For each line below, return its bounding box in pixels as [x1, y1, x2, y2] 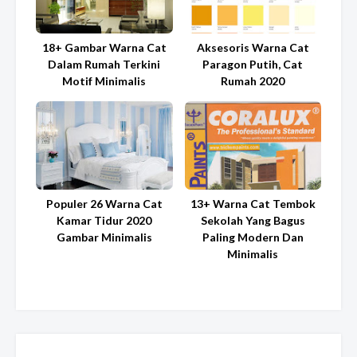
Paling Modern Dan [202, 229, 304, 244]
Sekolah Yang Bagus [200, 213, 305, 227]
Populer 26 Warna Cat [45, 196, 163, 210]
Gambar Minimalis [56, 229, 152, 244]
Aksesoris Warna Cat [196, 41, 309, 55]
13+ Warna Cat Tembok [190, 196, 316, 210]
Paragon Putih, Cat [202, 57, 304, 72]
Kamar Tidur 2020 [57, 213, 152, 227]
